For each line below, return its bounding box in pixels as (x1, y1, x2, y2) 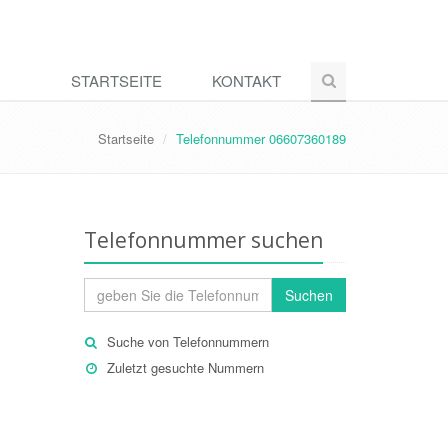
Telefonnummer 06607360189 (176, 129, 346, 148)
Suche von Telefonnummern (106, 332, 269, 351)
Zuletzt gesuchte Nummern (106, 358, 264, 377)
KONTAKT (212, 70, 281, 91)
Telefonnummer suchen (83, 226, 323, 254)
